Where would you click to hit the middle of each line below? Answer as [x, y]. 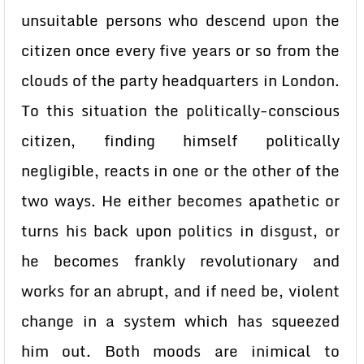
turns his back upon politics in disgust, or [180, 231]
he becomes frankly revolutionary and [180, 261]
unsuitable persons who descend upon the [180, 20]
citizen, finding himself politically [180, 141]
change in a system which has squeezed [180, 321]
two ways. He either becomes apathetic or [180, 201]
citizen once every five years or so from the [180, 50]
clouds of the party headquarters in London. [180, 80]
